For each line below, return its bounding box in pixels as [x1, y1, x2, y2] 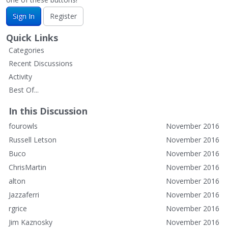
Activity [9, 71, 32, 81]
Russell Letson [9, 134, 56, 145]
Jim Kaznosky [9, 217, 52, 227]
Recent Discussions [9, 58, 73, 68]
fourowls [9, 121, 38, 131]
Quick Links [6, 31, 58, 44]
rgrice [9, 203, 27, 213]
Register [50, 11, 77, 21]
